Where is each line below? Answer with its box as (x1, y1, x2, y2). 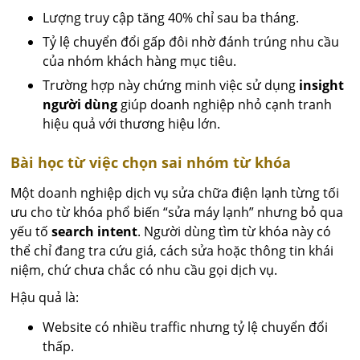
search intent (51, 223, 138, 241)
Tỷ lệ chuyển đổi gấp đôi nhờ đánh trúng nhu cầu (43, 33, 340, 51)
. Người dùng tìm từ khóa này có (137, 223, 332, 241)
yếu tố (10, 223, 52, 241)
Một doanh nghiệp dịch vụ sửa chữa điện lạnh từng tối (10, 184, 340, 202)
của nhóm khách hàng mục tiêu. (43, 52, 237, 71)
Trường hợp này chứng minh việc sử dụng (43, 76, 300, 95)
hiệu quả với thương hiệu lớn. (43, 115, 221, 133)
